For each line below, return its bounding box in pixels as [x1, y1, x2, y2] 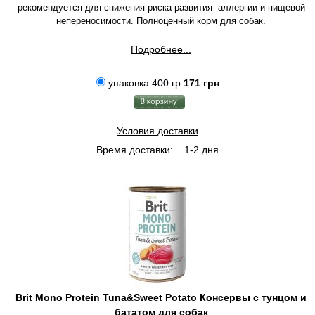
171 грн [183, 77, 219, 89]
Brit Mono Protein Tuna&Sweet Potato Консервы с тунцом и [15, 292, 307, 303]
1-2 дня [181, 144, 219, 155]
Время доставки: [96, 144, 173, 155]
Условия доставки [117, 125, 198, 136]
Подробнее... [131, 44, 191, 55]
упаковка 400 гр [105, 77, 184, 89]
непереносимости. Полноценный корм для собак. [56, 15, 266, 26]
